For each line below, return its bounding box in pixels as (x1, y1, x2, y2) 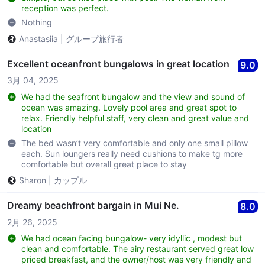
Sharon (19, 175, 46, 186)
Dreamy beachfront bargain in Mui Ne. (7, 199, 179, 212)
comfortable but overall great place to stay (21, 159, 187, 169)
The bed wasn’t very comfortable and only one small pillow (21, 137, 248, 148)
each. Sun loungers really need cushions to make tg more (21, 148, 243, 159)
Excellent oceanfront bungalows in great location (7, 57, 230, 70)
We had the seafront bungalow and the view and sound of (21, 92, 245, 102)
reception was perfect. (21, 3, 109, 14)
